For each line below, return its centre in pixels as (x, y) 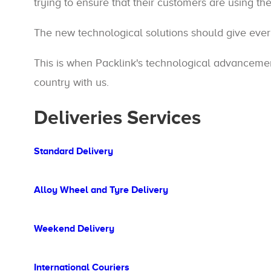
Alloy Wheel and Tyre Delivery (101, 190)
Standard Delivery (73, 151)
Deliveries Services (117, 117)
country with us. (71, 82)
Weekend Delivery (74, 229)
